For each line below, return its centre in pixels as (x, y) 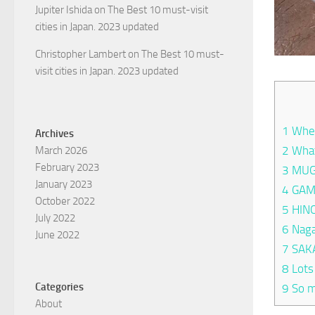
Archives (54, 133)
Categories (59, 287)
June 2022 (57, 234)
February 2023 (67, 167)
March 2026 (61, 150)
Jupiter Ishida (64, 9)
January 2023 (64, 184)
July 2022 (55, 218)
